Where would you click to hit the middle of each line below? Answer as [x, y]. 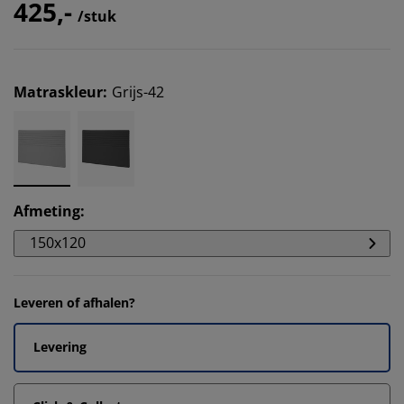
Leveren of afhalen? [74, 303]
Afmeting [47, 211]
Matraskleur [58, 92]
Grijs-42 [138, 92]
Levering [60, 347]
